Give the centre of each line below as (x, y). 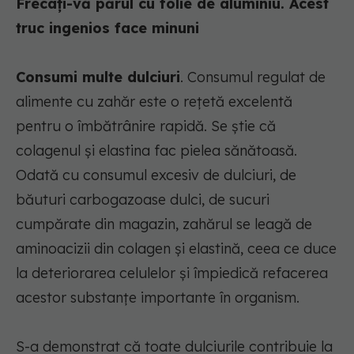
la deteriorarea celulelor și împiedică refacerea (172, 273)
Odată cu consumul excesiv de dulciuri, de (156, 175)
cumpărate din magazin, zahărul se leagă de (164, 224)
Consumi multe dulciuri (98, 77)
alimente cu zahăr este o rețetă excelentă (154, 102)
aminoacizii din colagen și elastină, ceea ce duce (176, 249)
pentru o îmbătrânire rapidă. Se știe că (146, 126)
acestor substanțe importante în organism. (158, 298)
